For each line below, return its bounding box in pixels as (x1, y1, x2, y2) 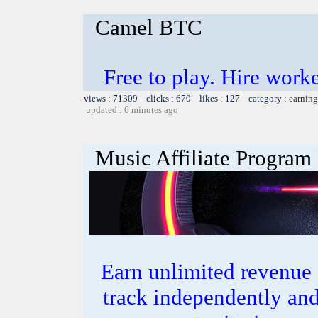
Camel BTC (95, 14, 202, 40)
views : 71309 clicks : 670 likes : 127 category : (84, 92, 289, 104)
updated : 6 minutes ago (86, 104, 178, 115)
